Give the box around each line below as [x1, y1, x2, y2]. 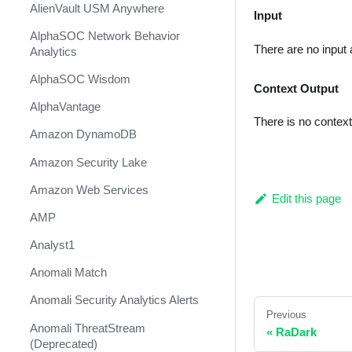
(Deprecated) [29, 336, 97, 350]
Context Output [253, 81, 339, 95]
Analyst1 [29, 238, 75, 252]
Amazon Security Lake [29, 155, 147, 169]
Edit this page [271, 192, 341, 206]
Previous [266, 308, 306, 321]
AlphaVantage [29, 100, 101, 114]
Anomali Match [29, 266, 107, 280]
